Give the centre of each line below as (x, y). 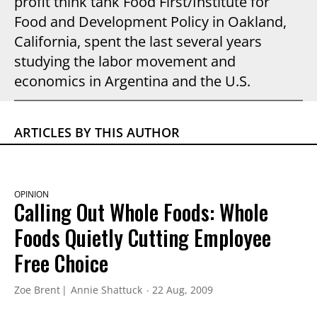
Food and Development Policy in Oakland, (150, 22)
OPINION (31, 194)
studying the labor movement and (125, 61)
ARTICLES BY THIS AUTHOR (97, 132)
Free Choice (61, 263)
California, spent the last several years (138, 41)
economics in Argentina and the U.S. (132, 81)
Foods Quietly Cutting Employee (143, 237)
